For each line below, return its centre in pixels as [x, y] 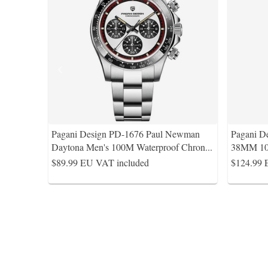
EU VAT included [115, 162]
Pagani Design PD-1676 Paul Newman [126, 134]
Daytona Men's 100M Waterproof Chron [128, 147]
